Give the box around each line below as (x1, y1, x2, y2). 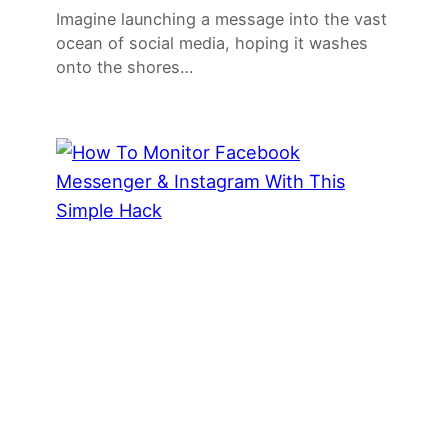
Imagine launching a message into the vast (56, 9, 387, 30)
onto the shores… (56, 57, 193, 78)
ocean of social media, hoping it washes (56, 33, 368, 54)
